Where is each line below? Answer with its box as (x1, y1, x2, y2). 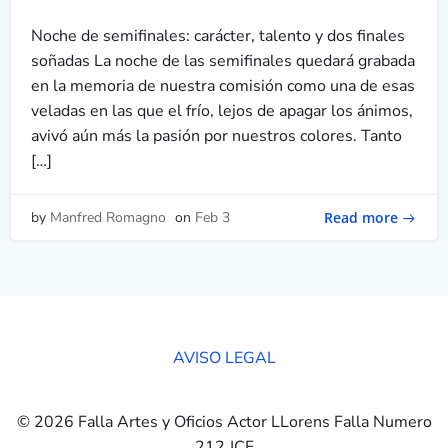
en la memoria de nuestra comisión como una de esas (31, 75, 415, 97)
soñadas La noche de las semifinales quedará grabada (31, 50, 415, 72)
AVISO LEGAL (172, 347, 276, 369)
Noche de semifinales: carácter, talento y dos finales (31, 25, 405, 47)
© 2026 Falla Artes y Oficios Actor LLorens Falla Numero (16, 411, 432, 433)
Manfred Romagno (50, 208, 166, 227)
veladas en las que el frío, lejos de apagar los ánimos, (31, 100, 413, 122)
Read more (324, 207, 398, 227)
